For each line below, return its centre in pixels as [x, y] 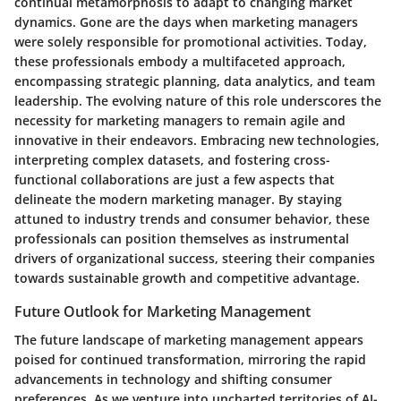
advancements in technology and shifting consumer [173, 379]
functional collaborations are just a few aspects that [175, 179]
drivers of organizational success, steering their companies [195, 258]
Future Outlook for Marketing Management [162, 311]
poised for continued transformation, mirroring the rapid [190, 359]
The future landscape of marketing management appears [189, 339]
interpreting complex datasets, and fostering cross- [172, 159]
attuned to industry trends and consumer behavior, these [192, 218]
